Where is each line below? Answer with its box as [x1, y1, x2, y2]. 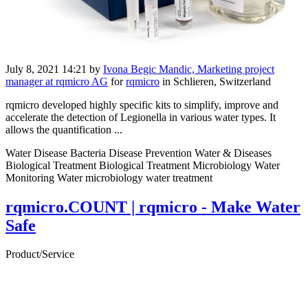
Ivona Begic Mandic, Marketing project [103, 63, 274, 75]
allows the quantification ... [5, 123, 122, 135]
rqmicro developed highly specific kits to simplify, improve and [5, 98, 278, 111]
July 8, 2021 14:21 [5, 63, 87, 75]
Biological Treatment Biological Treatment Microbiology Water [5, 159, 280, 171]
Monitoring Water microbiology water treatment [5, 171, 212, 184]
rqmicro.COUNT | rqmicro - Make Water [5, 197, 300, 216]
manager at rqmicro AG [5, 75, 108, 87]
